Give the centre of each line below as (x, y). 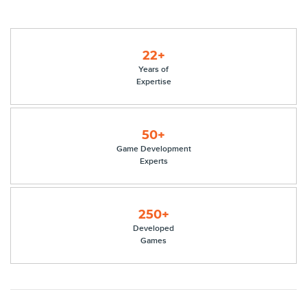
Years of (153, 69)
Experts (153, 161)
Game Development (153, 148)
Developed (153, 228)
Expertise (153, 81)
